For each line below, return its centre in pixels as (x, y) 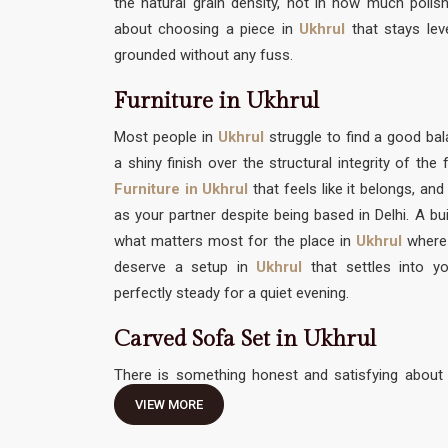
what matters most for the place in (235, 241)
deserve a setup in (181, 267)
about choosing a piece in (207, 29)
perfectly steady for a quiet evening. (231, 293)
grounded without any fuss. (203, 55)
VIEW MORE (169, 405)
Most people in (166, 137)
